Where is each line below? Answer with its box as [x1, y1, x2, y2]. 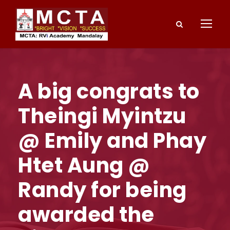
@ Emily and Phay [18, 126, 206, 156]
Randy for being [18, 176, 187, 205]
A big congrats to [18, 77, 200, 106]
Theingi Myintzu [18, 102, 186, 131]
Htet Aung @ [18, 151, 150, 180]
